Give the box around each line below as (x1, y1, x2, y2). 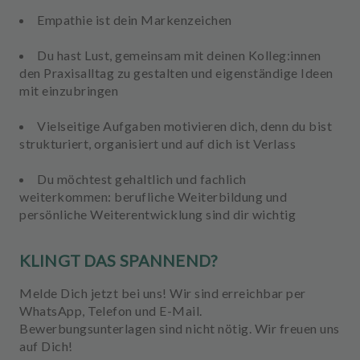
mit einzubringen (19, 83, 118, 98)
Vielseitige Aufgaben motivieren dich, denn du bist (37, 118, 332, 133)
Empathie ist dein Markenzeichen (37, 12, 232, 27)
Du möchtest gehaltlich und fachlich (37, 171, 247, 186)
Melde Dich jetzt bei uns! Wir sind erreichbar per (19, 285, 306, 301)
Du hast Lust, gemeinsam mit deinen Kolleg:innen (37, 47, 321, 63)
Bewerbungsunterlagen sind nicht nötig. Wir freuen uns (19, 321, 340, 336)
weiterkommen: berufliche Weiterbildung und (19, 189, 287, 204)
